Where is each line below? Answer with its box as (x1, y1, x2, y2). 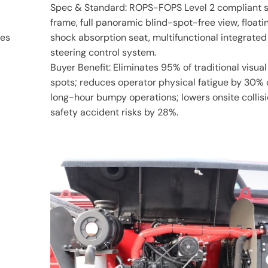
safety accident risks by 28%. (50, 106, 178, 118)
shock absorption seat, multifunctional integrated (50, 31, 267, 44)
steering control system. (50, 46, 156, 59)
